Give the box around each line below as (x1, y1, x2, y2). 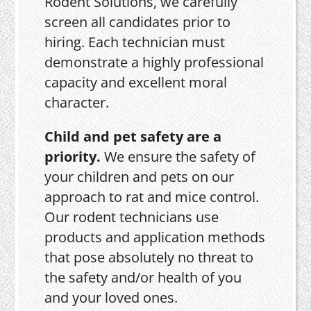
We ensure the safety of (104, 147, 256, 167)
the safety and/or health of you (44, 268, 242, 287)
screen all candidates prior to (44, 12, 231, 32)
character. (44, 93, 110, 112)
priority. (44, 147, 105, 167)
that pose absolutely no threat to (44, 248, 254, 267)
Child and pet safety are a (44, 127, 222, 146)
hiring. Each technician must (44, 33, 226, 52)
